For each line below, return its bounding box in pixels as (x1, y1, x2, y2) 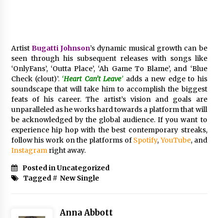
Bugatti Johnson (31, 44, 90, 53)
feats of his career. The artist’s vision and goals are (11, 95, 207, 104)
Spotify (133, 136, 158, 145)
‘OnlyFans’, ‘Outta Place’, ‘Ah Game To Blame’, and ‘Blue (11, 64, 207, 73)
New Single (59, 174, 99, 182)
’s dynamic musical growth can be (90, 44, 207, 53)
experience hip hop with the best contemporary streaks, (11, 126, 207, 134)
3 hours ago (72, 18, 110, 26)
